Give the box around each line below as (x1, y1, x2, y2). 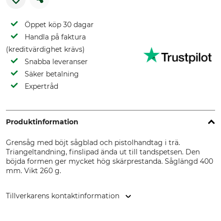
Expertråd (25, 82, 58, 91)
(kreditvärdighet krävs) (6, 45, 85, 54)
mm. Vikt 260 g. (6, 166, 61, 175)
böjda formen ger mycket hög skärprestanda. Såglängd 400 (6, 157, 213, 166)
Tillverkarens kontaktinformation (6, 191, 119, 200)
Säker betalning (25, 70, 79, 78)
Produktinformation (6, 117, 78, 126)
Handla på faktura (25, 33, 86, 41)
